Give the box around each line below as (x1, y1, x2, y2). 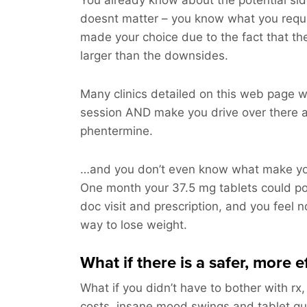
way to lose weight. (80, 218, 187, 232)
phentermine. (80, 124, 153, 138)
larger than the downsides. (80, 49, 228, 62)
